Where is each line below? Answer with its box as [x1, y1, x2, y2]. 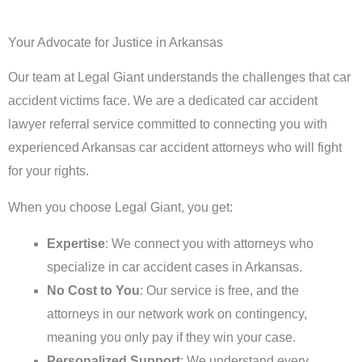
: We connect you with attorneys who [105, 237, 314, 250]
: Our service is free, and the [140, 284, 299, 297]
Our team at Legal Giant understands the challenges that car [8, 70, 351, 84]
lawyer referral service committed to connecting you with [8, 117, 327, 131]
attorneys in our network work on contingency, [47, 307, 307, 321]
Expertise [47, 237, 105, 250]
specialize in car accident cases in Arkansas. [47, 260, 302, 274]
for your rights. [8, 164, 89, 178]
